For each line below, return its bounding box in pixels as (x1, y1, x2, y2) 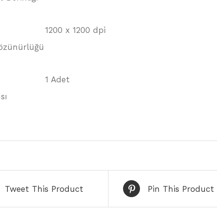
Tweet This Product (5, 184, 83, 194)
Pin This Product (148, 184, 214, 194)
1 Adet (45, 75, 70, 85)
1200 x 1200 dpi (45, 25, 106, 35)
